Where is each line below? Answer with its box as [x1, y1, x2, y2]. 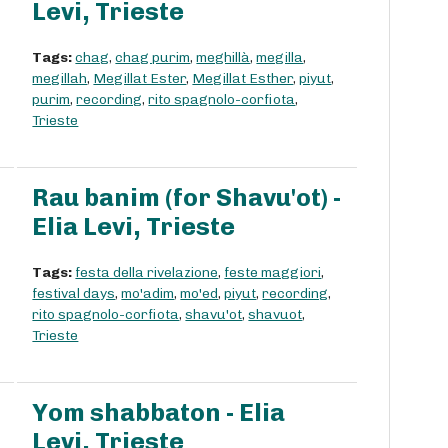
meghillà [196, 49, 251, 67]
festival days [32, 285, 116, 303]
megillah [32, 70, 88, 88]
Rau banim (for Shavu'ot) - [32, 183, 342, 213]
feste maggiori [224, 264, 322, 282]
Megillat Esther [192, 70, 294, 88]
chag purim [115, 49, 191, 67]
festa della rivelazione [75, 264, 219, 282]
